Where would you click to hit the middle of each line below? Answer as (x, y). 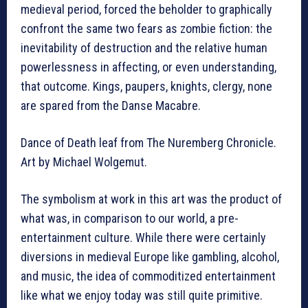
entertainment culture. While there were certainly (143, 238)
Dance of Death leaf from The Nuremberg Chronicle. (148, 143)
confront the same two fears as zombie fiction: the (146, 29)
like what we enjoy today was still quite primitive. (142, 296)
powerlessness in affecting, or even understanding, (148, 67)
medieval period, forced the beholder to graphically (146, 10)
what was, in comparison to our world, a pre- (130, 219)
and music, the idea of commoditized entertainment (148, 276)
